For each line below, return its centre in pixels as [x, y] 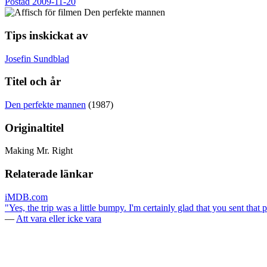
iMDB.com [26, 197]
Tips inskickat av [46, 35]
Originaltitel [34, 128]
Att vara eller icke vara [59, 218]
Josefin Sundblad [37, 58]
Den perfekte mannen [45, 105]
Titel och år [33, 82]
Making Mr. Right [39, 151]
